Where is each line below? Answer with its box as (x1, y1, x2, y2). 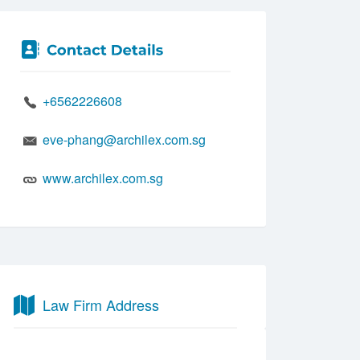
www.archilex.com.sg (43, 169, 163, 187)
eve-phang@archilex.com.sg (43, 130, 206, 149)
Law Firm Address (43, 294, 159, 315)
